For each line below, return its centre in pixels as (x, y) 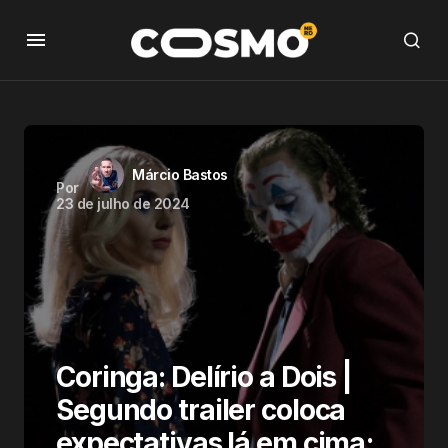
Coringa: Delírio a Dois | (204, 377)
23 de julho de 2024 (123, 203)
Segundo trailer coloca (201, 410)
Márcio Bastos (180, 174)
